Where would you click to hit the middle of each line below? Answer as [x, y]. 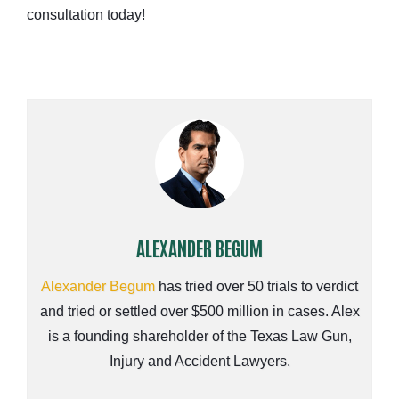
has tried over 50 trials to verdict [256, 287]
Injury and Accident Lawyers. [199, 362]
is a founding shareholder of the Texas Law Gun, [199, 337]
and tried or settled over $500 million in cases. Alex [199, 312]
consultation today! [86, 15]
